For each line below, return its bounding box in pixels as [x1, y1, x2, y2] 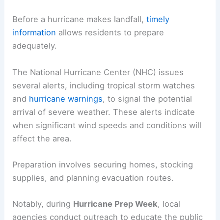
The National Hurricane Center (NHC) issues [12, 67, 184, 77]
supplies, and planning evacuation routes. [12, 172, 174, 183]
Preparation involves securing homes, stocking [12, 159, 193, 169]
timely [146, 14, 170, 25]
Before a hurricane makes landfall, [12, 14, 147, 25]
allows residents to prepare [56, 27, 165, 38]
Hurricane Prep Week [73, 199, 158, 209]
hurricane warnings [29, 93, 103, 104]
